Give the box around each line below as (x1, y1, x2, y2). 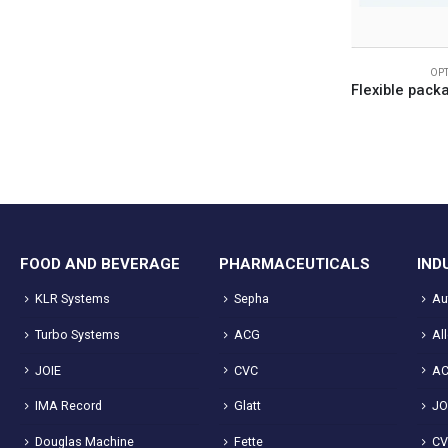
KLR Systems (35, 291, 110, 307)
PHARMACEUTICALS (218, 255, 370, 274)
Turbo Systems (35, 326, 120, 342)
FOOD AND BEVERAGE (20, 255, 180, 274)
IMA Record (35, 398, 102, 414)
